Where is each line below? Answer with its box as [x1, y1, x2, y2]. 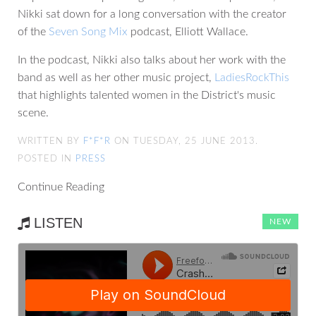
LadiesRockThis [214, 72, 289, 84]
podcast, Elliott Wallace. [128, 26, 248, 38]
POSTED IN [18, 154, 75, 164]
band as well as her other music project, [18, 72, 214, 84]
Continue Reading [18, 181, 104, 193]
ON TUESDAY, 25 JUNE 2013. [111, 137, 258, 147]
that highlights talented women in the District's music [18, 90, 276, 102]
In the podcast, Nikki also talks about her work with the [18, 54, 286, 66]
